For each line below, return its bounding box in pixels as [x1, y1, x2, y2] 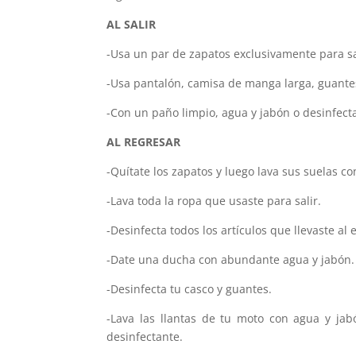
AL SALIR [106, 16, 157, 32]
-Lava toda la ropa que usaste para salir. [106, 192, 322, 208]
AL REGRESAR [106, 133, 181, 149]
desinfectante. [106, 328, 184, 344]
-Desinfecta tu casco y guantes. [106, 281, 273, 296]
